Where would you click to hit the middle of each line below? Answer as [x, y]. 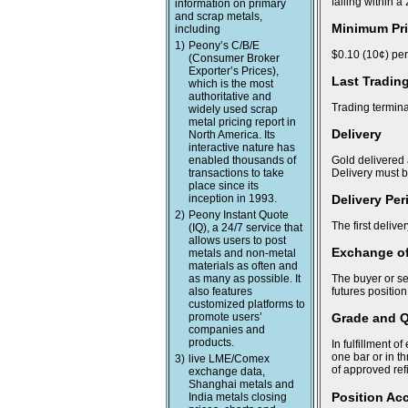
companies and [227, 330]
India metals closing [238, 397]
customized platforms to [247, 304]
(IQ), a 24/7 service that [245, 228]
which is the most [231, 84]
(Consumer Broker [234, 58]
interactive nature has [242, 148]
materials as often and [243, 266]
